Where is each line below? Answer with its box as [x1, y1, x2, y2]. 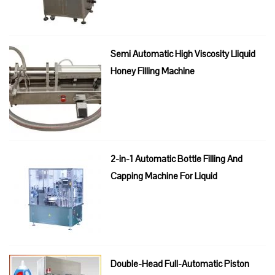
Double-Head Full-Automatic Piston [110, 258, 249, 270]
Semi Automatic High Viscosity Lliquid [110, 48, 255, 60]
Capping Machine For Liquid [110, 170, 217, 182]
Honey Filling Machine [110, 65, 195, 77]
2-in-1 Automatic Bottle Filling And [110, 153, 242, 165]
